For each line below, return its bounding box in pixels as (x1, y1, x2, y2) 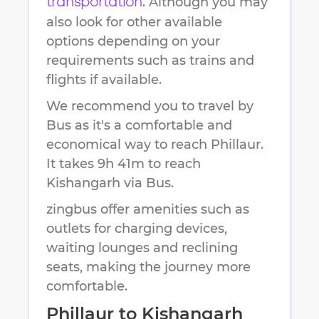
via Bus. (120, 175, 174, 192)
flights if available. (46, 72, 162, 88)
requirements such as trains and (46, 53, 254, 69)
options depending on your (46, 33, 220, 50)
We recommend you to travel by (46, 98, 253, 115)
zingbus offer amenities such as (46, 202, 249, 218)
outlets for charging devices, (46, 221, 227, 237)
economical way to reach (46, 137, 211, 153)
